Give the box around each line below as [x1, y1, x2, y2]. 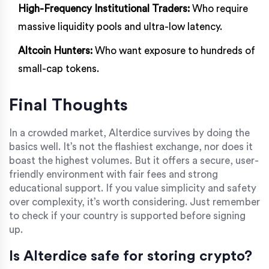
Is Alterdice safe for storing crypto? [9, 249, 252, 264]
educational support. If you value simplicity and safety [9, 183, 256, 194]
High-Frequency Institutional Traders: [18, 4, 190, 14]
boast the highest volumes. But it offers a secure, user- [9, 156, 259, 166]
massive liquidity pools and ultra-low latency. [18, 22, 222, 32]
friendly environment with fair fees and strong [9, 169, 218, 180]
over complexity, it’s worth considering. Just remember [9, 197, 260, 208]
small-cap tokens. [18, 64, 99, 74]
